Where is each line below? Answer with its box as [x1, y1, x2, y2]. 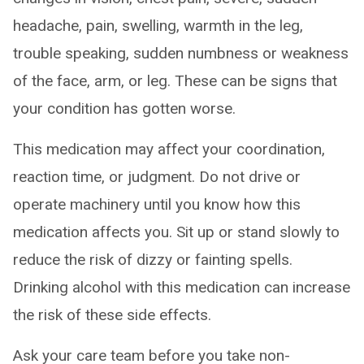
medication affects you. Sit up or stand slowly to [13, 223, 340, 241]
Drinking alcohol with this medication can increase [13, 278, 350, 297]
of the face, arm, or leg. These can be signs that [13, 71, 337, 90]
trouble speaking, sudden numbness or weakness [13, 44, 349, 63]
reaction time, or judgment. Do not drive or [13, 167, 301, 186]
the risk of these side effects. [13, 305, 211, 324]
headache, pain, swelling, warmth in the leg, [13, 16, 303, 35]
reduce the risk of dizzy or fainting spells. [13, 250, 292, 269]
